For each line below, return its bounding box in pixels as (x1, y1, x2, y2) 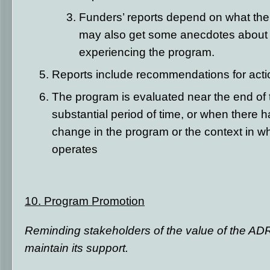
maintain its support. (25, 241, 128, 254)
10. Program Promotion (25, 194, 145, 207)
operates (52, 142, 98, 155)
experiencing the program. (79, 45, 215, 58)
